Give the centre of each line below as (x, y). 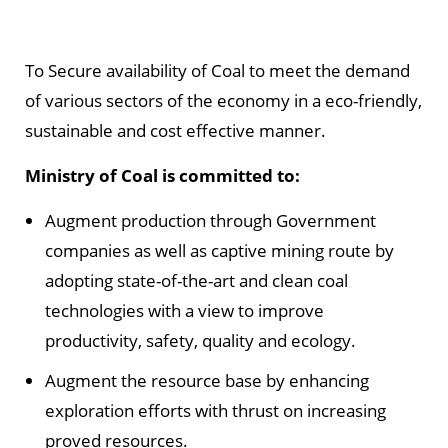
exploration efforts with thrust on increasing (215, 411)
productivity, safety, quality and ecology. (200, 341)
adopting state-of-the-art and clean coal (196, 281)
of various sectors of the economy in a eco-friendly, (223, 101)
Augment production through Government (210, 221)
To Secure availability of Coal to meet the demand (217, 71)
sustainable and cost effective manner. (175, 131)
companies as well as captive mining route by (219, 251)
